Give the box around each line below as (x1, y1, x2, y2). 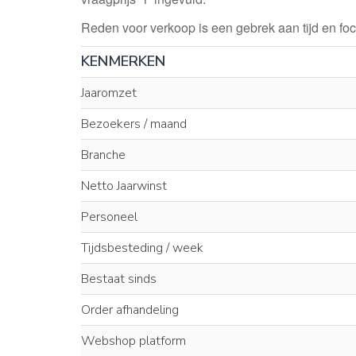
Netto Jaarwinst (81, 177, 167, 195)
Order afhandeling (81, 301, 179, 319)
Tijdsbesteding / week (81, 239, 203, 257)
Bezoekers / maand (81, 115, 187, 133)
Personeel (81, 208, 137, 226)
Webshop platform (81, 332, 186, 350)
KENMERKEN (81, 52, 165, 71)
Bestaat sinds (81, 270, 157, 288)
